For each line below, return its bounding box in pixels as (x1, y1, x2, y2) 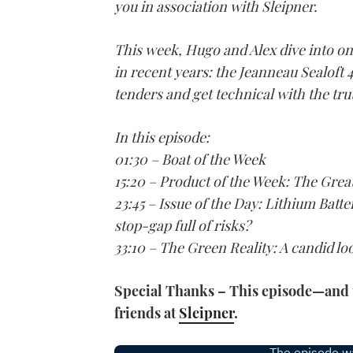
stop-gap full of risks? (114, 216, 251, 236)
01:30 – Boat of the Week (114, 150, 266, 169)
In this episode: (114, 128, 210, 147)
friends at (114, 303, 179, 323)
